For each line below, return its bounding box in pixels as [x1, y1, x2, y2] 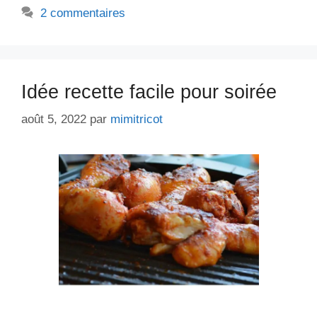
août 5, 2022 [21, 113, 86, 126]
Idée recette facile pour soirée [21, 81, 277, 103]
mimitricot [110, 113, 163, 126]
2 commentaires [40, 6, 126, 20]
